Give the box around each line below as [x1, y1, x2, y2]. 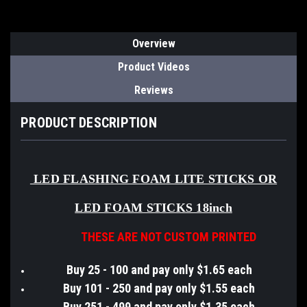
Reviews [134, 83, 173, 97]
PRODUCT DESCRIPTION [21, 114, 157, 131]
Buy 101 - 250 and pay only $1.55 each [63, 280, 256, 295]
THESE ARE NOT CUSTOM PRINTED [51, 229, 256, 244]
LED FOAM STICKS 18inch [75, 200, 232, 214]
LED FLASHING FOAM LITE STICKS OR [29, 171, 278, 186]
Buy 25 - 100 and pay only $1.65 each [66, 262, 252, 277]
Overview [132, 36, 175, 50]
